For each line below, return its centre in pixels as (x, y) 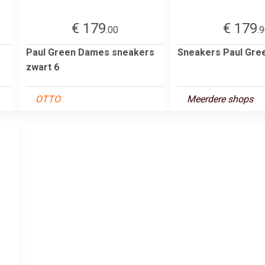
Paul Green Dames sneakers (90, 52)
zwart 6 (43, 67)
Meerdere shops (220, 99)
